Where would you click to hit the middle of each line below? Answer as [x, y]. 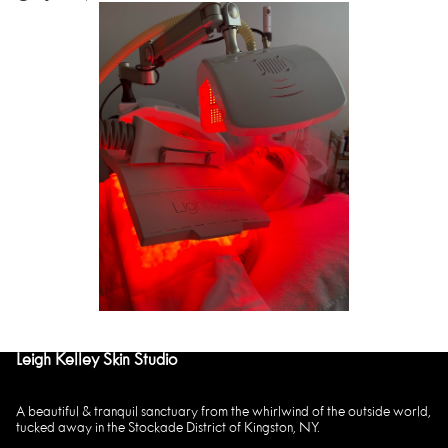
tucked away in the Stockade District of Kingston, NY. [168, 428]
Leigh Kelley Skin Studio [96, 360]
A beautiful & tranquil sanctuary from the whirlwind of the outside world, [223, 412]
